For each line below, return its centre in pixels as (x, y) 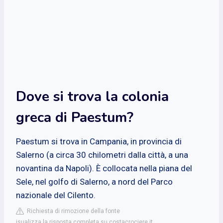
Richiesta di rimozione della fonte (72, 211)
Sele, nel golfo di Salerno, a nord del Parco (94, 181)
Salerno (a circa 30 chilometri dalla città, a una (102, 155)
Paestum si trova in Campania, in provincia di (99, 141)
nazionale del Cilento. (56, 195)
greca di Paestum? (75, 117)
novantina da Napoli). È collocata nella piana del (104, 168)
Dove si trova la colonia (92, 96)
